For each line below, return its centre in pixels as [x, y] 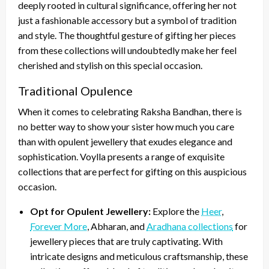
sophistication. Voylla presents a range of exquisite [121, 156]
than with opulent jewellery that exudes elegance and [125, 141]
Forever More [59, 226]
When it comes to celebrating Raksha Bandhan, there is [130, 111]
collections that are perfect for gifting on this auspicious [132, 171]
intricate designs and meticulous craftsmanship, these [139, 256]
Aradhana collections [190, 226]
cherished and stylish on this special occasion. [110, 65]
